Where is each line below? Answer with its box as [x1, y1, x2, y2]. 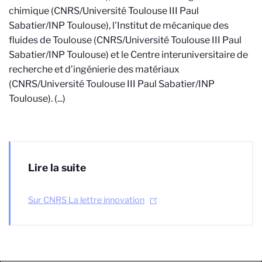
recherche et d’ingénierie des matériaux [9, 64, 180, 75]
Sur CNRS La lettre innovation [28, 195, 144, 205]
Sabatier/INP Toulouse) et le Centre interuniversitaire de [9, 49, 248, 60]
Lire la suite [28, 161, 86, 174]
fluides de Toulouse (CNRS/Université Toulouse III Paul [9, 35, 242, 46]
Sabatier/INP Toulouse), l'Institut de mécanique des [9, 20, 229, 31]
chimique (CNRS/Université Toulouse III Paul [9, 5, 199, 16]
